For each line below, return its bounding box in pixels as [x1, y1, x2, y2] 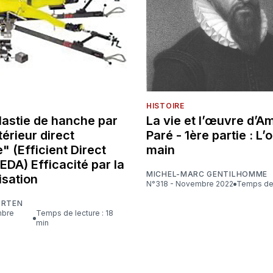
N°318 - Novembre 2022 [152, 179, 233, 189]
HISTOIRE [146, 101, 185, 111]
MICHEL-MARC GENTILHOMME [146, 169, 268, 179]
